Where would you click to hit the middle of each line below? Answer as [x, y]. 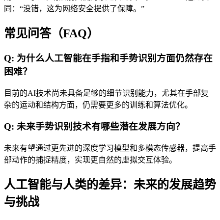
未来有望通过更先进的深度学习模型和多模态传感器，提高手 [110, 148]
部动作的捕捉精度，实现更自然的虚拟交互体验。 [90, 160]
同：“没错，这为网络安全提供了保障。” [74, 9]
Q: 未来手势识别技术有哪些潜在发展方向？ [94, 127]
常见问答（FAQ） [51, 34]
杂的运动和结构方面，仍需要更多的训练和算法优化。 [98, 105]
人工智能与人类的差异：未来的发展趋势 [110, 185]
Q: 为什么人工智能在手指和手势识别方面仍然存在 [108, 58]
